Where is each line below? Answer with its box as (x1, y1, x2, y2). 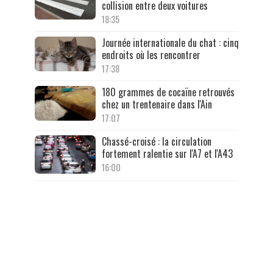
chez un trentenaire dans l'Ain (101, 97, 212, 112)
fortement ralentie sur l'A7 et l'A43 (101, 146, 233, 161)
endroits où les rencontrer (101, 48, 200, 63)
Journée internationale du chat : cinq (101, 35, 239, 51)
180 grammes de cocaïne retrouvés (101, 85, 235, 100)
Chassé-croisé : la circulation (101, 134, 211, 149)
